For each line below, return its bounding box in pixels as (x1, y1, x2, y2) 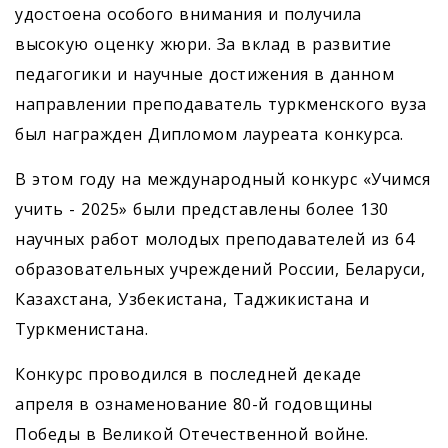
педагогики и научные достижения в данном (15, 63, 394, 86)
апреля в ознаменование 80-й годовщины (15, 393, 373, 416)
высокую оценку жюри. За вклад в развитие (15, 33, 391, 56)
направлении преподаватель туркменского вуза (15, 93, 427, 116)
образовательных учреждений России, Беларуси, (15, 258, 425, 281)
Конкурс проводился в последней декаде (15, 363, 362, 386)
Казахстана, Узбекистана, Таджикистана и (15, 288, 370, 311)
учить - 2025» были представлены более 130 (15, 198, 389, 221)
